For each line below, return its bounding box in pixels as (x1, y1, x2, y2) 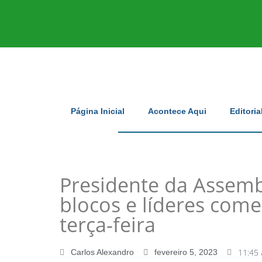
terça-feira (60, 211, 156, 238)
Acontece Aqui (148, 106, 206, 116)
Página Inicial (71, 106, 125, 116)
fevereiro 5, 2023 (154, 247, 218, 257)
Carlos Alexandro (71, 247, 134, 257)
